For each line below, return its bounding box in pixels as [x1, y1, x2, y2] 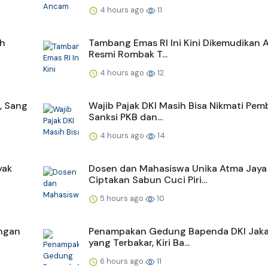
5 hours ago [98, 193, 145, 203]
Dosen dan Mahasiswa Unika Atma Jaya [89, 162, 267, 175]
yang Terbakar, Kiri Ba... [89, 236, 190, 249]
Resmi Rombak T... [89, 47, 167, 60]
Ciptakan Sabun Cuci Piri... [89, 173, 207, 186]
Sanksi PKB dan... [89, 110, 163, 123]
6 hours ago [98, 255, 145, 266]
